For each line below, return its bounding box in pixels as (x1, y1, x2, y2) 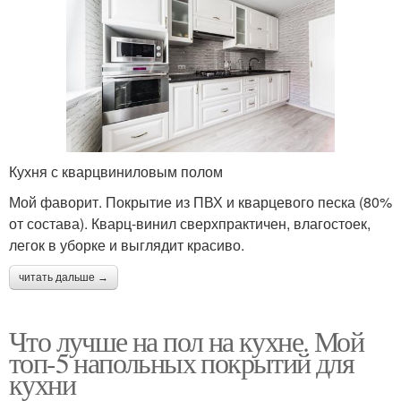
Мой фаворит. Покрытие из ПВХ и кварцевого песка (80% (9, 192, 392, 213)
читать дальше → (19, 271, 108, 285)
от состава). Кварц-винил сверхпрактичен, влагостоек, (9, 213, 371, 235)
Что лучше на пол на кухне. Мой (9, 321, 363, 361)
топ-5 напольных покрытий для (9, 343, 354, 382)
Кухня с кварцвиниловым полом (9, 161, 223, 183)
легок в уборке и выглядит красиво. (9, 235, 244, 256)
